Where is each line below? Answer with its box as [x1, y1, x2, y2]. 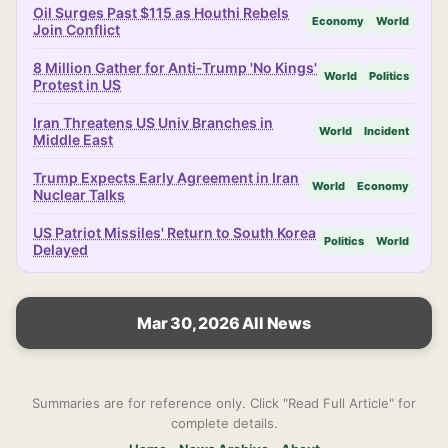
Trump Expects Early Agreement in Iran [33, 169, 299, 186]
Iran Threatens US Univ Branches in [33, 114, 273, 131]
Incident [364, 124, 409, 138]
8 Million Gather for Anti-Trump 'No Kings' [33, 59, 317, 76]
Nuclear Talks [33, 186, 125, 203]
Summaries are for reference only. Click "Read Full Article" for [32, 395, 416, 411]
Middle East [33, 131, 113, 148]
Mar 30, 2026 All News [137, 313, 311, 333]
